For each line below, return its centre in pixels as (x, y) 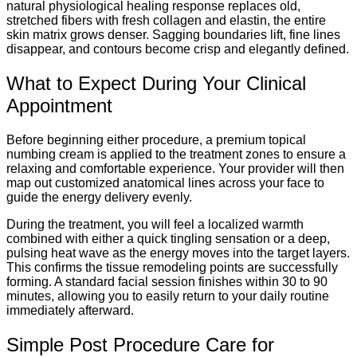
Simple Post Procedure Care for (140, 344)
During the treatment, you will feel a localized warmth (155, 224)
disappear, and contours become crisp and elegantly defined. (178, 49)
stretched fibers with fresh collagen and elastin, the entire (166, 20)
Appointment (59, 105)
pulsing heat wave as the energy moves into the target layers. (178, 253)
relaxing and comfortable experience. (111, 168)
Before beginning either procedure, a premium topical (156, 139)
